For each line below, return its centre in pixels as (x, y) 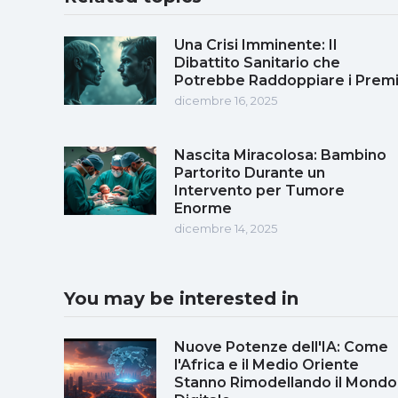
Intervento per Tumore (259, 190)
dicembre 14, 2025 (226, 228)
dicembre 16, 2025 (226, 100)
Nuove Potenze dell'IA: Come (281, 346)
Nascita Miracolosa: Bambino (280, 155)
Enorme (203, 208)
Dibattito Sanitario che (257, 62)
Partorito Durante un (250, 172)
